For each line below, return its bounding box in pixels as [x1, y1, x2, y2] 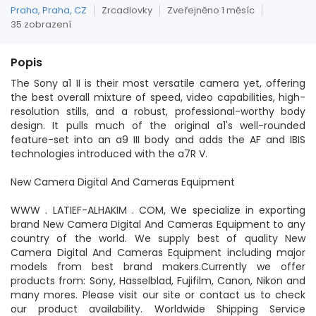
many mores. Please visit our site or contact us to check [11, 288, 305, 302]
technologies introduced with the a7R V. [11, 147, 207, 161]
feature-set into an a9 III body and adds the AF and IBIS [11, 133, 305, 147]
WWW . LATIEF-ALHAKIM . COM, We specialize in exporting [11, 203, 305, 217]
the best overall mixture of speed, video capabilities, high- [11, 90, 305, 104]
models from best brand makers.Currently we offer [11, 260, 305, 274]
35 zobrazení [11, 18, 71, 31]
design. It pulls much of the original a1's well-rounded [11, 119, 305, 133]
